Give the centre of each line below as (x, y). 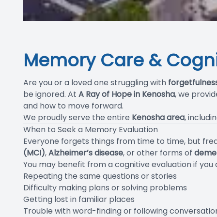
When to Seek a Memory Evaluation (91, 129)
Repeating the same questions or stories (100, 176)
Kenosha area (158, 117)
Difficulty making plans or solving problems (105, 187)
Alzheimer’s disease (86, 153)
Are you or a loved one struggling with (96, 82)
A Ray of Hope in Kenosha (127, 94)
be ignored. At (51, 94)
